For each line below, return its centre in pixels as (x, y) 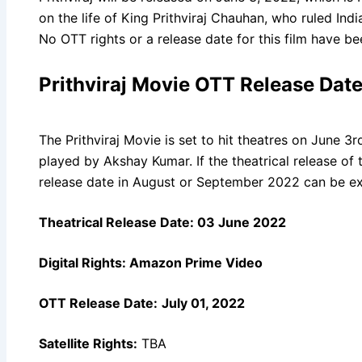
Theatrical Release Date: (116, 222)
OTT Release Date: (98, 303)
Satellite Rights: (88, 343)
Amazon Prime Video (194, 262)
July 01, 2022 (203, 303)
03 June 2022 (240, 222)
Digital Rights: (82, 262)
